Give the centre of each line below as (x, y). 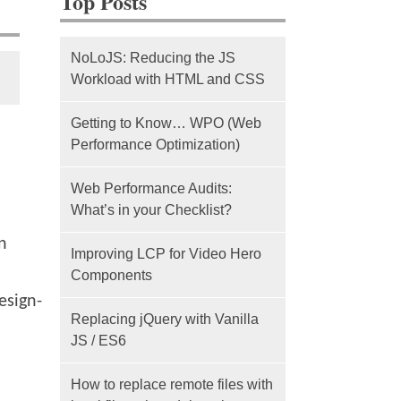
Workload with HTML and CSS (167, 79)
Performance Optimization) (155, 145)
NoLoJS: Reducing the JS (153, 58)
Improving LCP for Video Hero (166, 254)
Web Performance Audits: (151, 188)
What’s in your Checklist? (151, 210)
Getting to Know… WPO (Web (166, 123)
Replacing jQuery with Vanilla (164, 319)
